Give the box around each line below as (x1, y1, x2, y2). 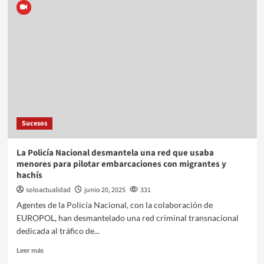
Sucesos (21, 118, 47, 128)
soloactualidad (25, 184, 71, 195)
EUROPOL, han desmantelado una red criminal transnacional (16, 212, 239, 223)
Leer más (16, 245, 44, 255)
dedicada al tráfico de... (16, 225, 100, 236)
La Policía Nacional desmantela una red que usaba (16, 146, 214, 159)
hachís (16, 169, 42, 181)
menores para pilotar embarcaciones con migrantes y (16, 157, 226, 170)
